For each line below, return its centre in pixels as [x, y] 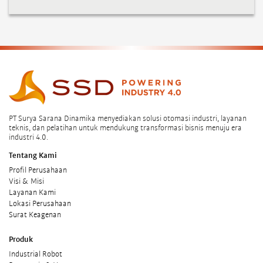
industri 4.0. [28, 137]
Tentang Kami [33, 156]
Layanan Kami [32, 193]
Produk [21, 240]
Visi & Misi [26, 181]
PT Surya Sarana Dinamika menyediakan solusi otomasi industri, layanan [128, 119]
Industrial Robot [36, 254]
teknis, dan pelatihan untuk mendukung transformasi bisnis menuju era [125, 128]
